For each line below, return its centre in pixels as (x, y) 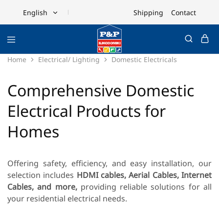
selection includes (42, 175)
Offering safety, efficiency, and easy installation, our (109, 163)
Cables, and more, (42, 187)
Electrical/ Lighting (69, 59)
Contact (184, 12)
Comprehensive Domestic (101, 90)
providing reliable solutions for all (144, 187)
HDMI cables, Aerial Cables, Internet (144, 175)
